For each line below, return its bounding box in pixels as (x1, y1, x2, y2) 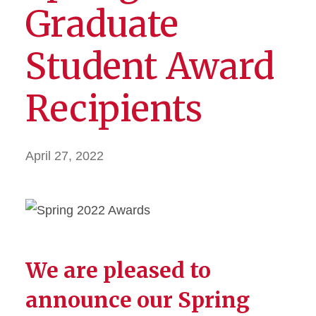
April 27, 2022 (25, 149, 104, 163)
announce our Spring (25, 286, 250, 313)
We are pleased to (25, 257, 211, 284)
